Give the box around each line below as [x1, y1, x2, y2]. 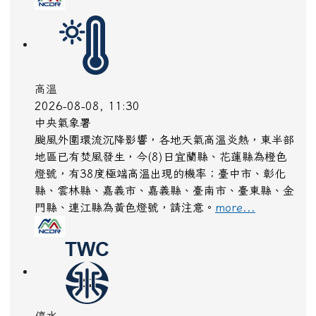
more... [215, 206, 255, 218]
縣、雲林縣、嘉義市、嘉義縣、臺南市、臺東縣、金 [35, 189, 294, 201]
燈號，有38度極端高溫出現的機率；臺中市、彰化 [35, 172, 286, 184]
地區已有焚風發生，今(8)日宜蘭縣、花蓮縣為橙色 [35, 155, 287, 167]
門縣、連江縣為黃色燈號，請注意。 [35, 206, 215, 218]
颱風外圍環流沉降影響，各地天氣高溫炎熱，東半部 [35, 138, 294, 150]
